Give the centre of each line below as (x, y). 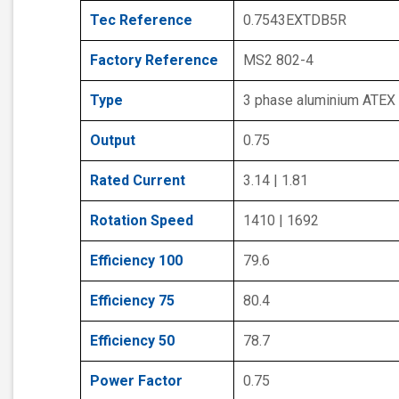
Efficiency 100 (136, 260)
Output (113, 140)
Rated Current (138, 180)
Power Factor (136, 380)
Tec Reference (141, 20)
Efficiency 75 (132, 300)
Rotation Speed (142, 220)
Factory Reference (154, 60)
